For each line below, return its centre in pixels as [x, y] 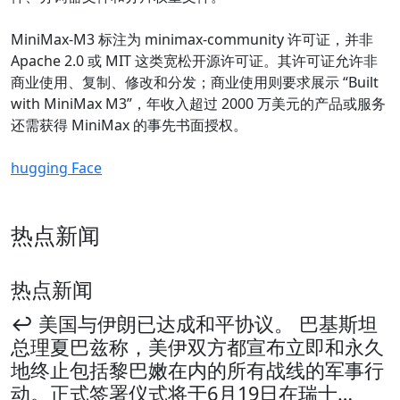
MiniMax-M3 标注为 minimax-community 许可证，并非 [192, 40]
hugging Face [56, 168]
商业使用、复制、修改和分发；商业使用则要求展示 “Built [195, 83]
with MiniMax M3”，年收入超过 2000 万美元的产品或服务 [198, 104]
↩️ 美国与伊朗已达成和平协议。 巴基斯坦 [194, 324]
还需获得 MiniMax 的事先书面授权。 [129, 125]
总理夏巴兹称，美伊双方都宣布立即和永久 [197, 347]
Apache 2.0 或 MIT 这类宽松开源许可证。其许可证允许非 [194, 61]
